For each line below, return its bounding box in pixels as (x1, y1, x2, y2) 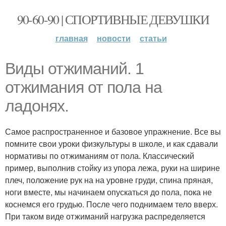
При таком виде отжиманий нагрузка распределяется (5, 210, 205, 222)
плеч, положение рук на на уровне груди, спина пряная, (5, 174, 213, 186)
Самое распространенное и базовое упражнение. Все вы (5, 126, 221, 137)
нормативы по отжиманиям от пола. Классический (5, 150, 194, 161)
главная (55, 32, 88, 44)
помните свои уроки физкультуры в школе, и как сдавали (5, 138, 218, 149)
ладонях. (5, 97, 69, 115)
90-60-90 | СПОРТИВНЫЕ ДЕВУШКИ (17, 11, 209, 28)
